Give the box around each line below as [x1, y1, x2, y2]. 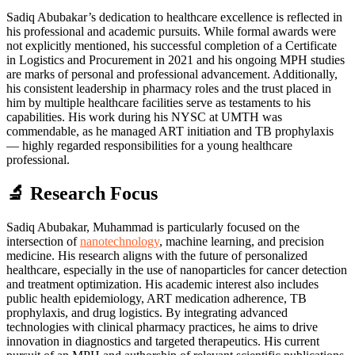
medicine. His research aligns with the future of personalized [6, 248, 307, 262]
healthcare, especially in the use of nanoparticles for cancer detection [6, 262, 347, 277]
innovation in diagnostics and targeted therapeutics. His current [6, 334, 319, 348]
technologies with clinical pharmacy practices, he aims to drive [6, 319, 318, 334]
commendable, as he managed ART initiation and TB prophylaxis [6, 124, 334, 139]
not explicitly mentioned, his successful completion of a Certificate [6, 39, 337, 53]
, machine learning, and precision [159, 234, 324, 248]
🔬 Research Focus [6, 183, 158, 204]
